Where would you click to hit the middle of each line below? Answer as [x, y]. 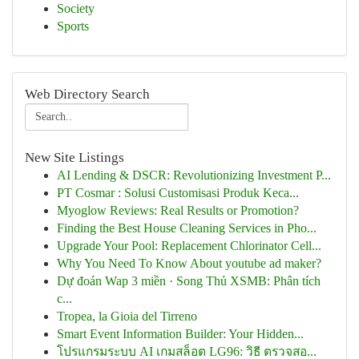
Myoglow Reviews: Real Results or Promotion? [178, 210]
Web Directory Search [87, 94]
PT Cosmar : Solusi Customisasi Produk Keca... [178, 193]
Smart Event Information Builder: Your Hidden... [180, 334]
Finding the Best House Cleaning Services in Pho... [187, 228]
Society [76, 8]
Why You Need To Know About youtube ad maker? [189, 263]
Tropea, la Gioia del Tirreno [127, 316]
